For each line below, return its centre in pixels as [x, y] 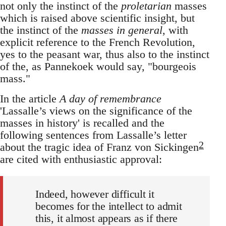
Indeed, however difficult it [95, 194]
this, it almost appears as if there [106, 218]
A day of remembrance [110, 99]
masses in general [122, 30]
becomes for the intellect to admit [109, 206]
